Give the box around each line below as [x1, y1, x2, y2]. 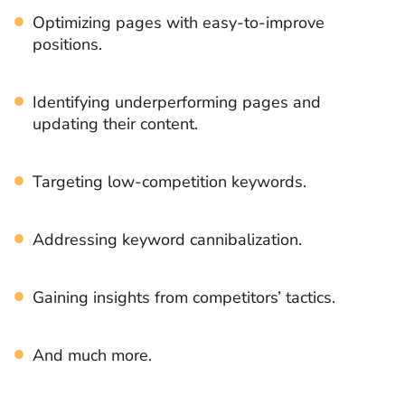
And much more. [33, 344, 152, 366]
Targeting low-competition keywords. [33, 170, 306, 193]
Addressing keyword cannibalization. [33, 228, 302, 250]
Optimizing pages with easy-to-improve [33, 11, 325, 33]
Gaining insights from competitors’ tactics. [33, 286, 335, 308]
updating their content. [33, 112, 198, 135]
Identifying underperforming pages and [33, 90, 321, 113]
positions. [33, 33, 102, 55]
